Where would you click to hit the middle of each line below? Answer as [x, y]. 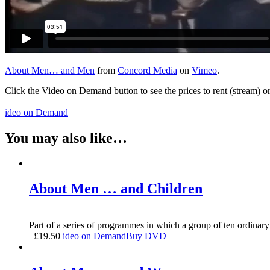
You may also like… [66, 138]
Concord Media [147, 70]
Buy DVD [146, 236]
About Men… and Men [50, 70]
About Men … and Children [116, 189]
